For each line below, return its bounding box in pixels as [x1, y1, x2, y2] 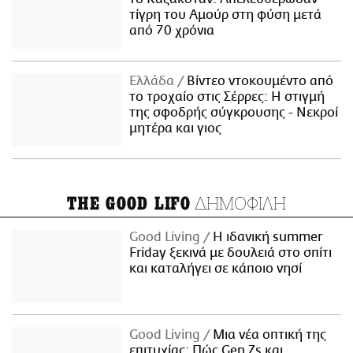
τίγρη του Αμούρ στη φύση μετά [129, 8, 322, 23]
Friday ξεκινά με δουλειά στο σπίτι [129, 245, 333, 260]
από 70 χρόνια [129, 24, 215, 39]
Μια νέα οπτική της [210, 327, 327, 342]
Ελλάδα [129, 73, 178, 88]
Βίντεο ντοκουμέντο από [184, 73, 334, 88]
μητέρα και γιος [129, 121, 222, 136]
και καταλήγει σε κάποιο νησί [129, 261, 303, 276]
